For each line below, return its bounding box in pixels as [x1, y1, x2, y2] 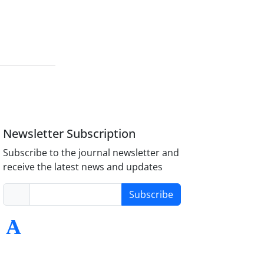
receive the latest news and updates [3, 160, 163, 173]
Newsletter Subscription [3, 125, 136, 141]
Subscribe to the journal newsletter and [3, 146, 180, 159]
